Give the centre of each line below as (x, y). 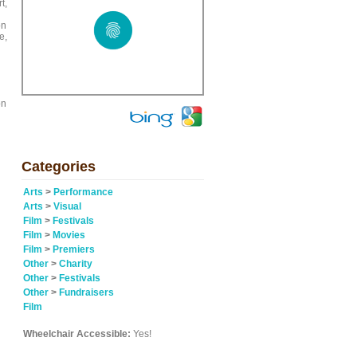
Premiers (74, 249)
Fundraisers (86, 292)
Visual (67, 206)
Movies (69, 235)
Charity (76, 264)
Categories (59, 167)
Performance (83, 192)
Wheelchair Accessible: (77, 334)
